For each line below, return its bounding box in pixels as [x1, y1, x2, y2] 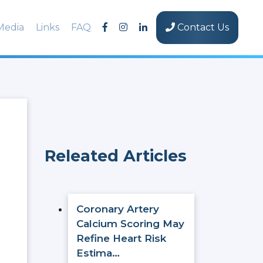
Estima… [76, 247, 120, 259]
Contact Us [174, 22, 229, 33]
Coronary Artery [76, 203, 159, 215]
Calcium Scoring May [76, 218, 184, 230]
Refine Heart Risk [76, 232, 166, 244]
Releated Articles [45, 146, 187, 166]
